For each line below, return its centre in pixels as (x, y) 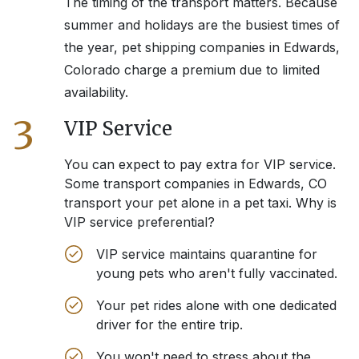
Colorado (92, 70)
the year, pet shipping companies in (172, 48)
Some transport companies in (156, 184)
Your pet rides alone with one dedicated (216, 306)
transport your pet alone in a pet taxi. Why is (200, 203)
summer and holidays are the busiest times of (202, 25)
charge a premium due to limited (220, 70)
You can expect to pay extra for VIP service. (200, 165)
